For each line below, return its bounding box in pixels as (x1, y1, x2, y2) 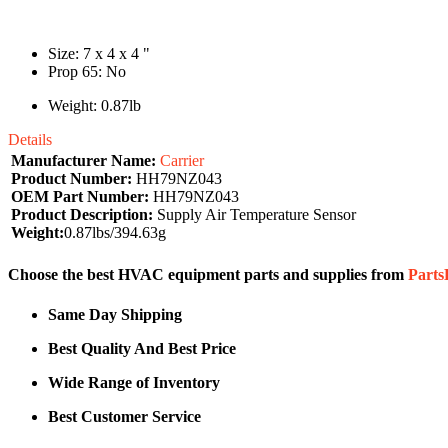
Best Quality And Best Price (48, 339, 236, 357)
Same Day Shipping (48, 305, 182, 323)
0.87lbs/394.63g (64, 224, 166, 242)
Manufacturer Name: (11, 152, 156, 170)
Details (8, 131, 52, 149)
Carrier (160, 152, 204, 170)
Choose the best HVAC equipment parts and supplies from (8, 266, 408, 284)
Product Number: (11, 170, 132, 188)
